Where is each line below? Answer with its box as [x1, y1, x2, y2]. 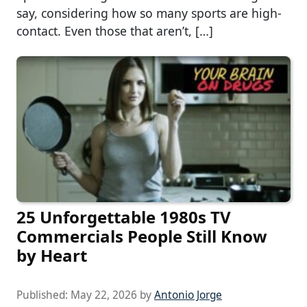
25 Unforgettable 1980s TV [16, 205, 231, 228]
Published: [16, 287, 71, 302]
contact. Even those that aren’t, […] [16, 22, 213, 39]
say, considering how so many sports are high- [16, 4, 282, 21]
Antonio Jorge [154, 287, 222, 302]
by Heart [16, 243, 87, 267]
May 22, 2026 [71, 287, 137, 302]
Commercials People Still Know [16, 224, 267, 247]
